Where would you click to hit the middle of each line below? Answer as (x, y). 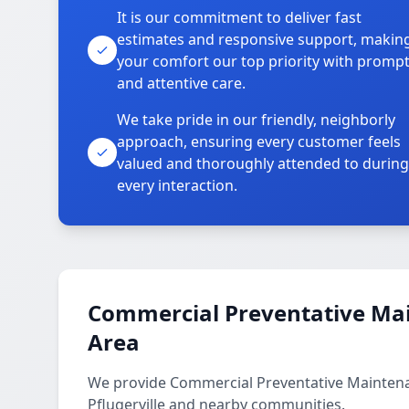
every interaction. (177, 185)
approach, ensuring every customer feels (259, 142)
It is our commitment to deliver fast (239, 17)
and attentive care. (181, 83)
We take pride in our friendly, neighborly (256, 120)
